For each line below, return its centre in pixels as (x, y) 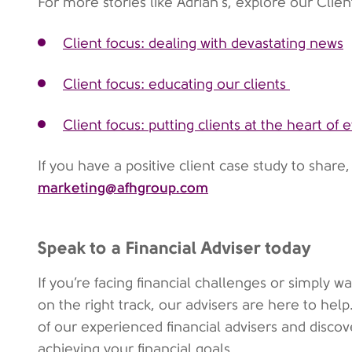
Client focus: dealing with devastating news (203, 43)
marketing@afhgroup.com (123, 187)
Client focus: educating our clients (176, 84)
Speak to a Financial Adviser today (174, 247)
